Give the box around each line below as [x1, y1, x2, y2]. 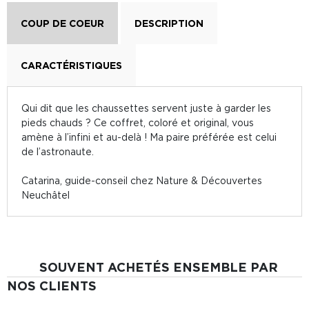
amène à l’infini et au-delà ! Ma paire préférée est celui [21, 132, 277, 142]
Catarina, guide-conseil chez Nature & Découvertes [21, 175, 262, 186]
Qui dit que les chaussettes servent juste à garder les [21, 103, 271, 113]
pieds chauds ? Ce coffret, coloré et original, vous [21, 117, 254, 128]
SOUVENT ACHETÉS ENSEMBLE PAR [39, 260, 278, 274]
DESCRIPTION [134, 18, 203, 28]
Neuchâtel [21, 190, 70, 200]
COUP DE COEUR [21, 18, 104, 28]
